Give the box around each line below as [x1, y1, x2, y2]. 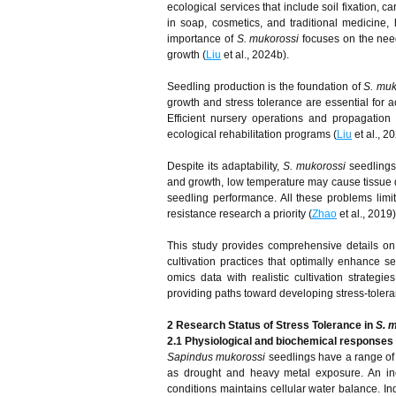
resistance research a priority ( [167, 208, 312, 220]
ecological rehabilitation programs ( [167, 128, 337, 141]
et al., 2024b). [221, 49, 289, 61]
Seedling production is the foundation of [167, 80, 363, 93]
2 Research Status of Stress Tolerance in [167, 319, 376, 331]
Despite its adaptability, [167, 160, 283, 172]
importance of [167, 33, 237, 45]
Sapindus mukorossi [167, 351, 266, 363]
